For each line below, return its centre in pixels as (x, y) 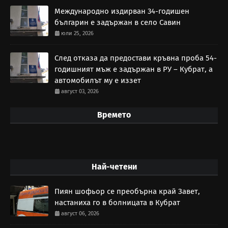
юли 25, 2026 (77, 34)
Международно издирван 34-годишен (122, 11)
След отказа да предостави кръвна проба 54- (136, 58)
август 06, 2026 (80, 214)
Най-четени (114, 167)
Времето (114, 115)
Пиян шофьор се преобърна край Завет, (127, 192)
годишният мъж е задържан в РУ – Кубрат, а (134, 69)
